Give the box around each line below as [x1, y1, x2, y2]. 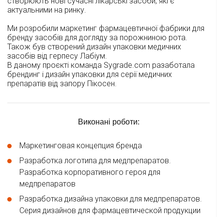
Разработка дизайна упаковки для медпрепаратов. [19, 194, 202, 203]
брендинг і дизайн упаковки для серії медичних [7, 69, 172, 79]
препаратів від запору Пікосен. [7, 78, 117, 88]
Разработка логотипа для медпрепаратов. [19, 155, 171, 165]
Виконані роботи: [77, 117, 139, 126]
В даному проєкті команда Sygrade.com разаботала [7, 60, 195, 70]
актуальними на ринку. [7, 5, 86, 15]
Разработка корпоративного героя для [19, 167, 160, 177]
